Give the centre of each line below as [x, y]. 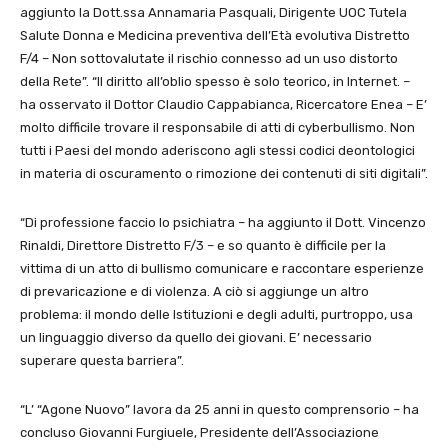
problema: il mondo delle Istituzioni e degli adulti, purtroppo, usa [216, 314]
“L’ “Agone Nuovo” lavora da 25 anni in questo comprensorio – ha [219, 409]
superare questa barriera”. [102, 360]
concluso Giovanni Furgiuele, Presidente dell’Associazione [199, 432]
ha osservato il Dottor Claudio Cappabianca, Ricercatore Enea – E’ [223, 104]
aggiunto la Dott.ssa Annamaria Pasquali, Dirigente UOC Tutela [213, 12]
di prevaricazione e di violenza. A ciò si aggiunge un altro [194, 291]
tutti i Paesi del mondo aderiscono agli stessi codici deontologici [217, 150]
